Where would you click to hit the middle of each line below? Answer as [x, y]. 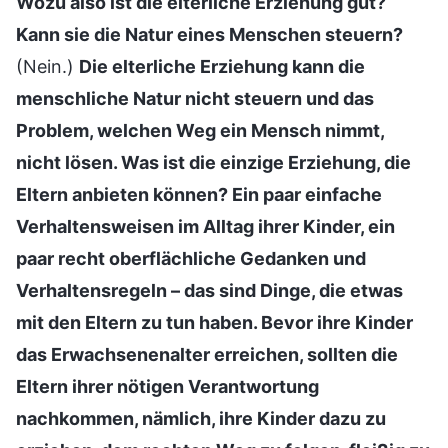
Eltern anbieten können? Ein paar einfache [199, 194]
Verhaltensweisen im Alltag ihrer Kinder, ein [205, 226]
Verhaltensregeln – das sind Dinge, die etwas [209, 290]
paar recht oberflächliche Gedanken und [191, 258]
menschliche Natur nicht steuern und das [195, 98]
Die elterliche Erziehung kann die [222, 66]
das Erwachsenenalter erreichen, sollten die [207, 354]
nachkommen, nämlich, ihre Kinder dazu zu [201, 418]
